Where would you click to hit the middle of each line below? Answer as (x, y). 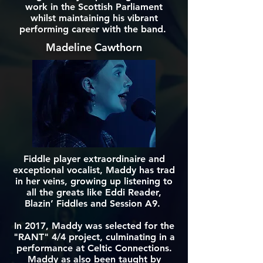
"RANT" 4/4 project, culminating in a (94, 237)
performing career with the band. (94, 29)
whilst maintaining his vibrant (94, 18)
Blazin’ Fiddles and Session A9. (94, 203)
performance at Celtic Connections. (94, 248)
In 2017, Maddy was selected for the (94, 226)
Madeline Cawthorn (94, 47)
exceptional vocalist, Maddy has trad (94, 170)
